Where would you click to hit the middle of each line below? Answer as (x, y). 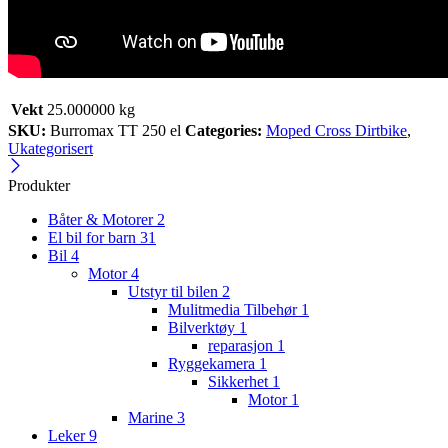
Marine (152, 418)
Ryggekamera (213, 364)
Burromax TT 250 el (115, 131)
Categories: (223, 131)
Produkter (39, 186)
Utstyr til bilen (175, 292)
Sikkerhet (240, 382)
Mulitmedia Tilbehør (234, 310)
